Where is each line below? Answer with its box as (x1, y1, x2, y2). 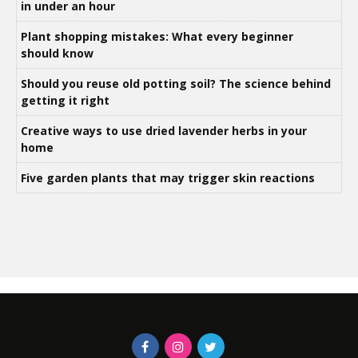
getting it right (21, 92, 109, 108)
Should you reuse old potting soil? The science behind (21, 75, 331, 91)
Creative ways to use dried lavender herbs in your (21, 122, 307, 138)
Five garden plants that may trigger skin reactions (21, 169, 318, 185)
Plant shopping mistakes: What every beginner (21, 28, 293, 44)
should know (21, 45, 97, 61)
